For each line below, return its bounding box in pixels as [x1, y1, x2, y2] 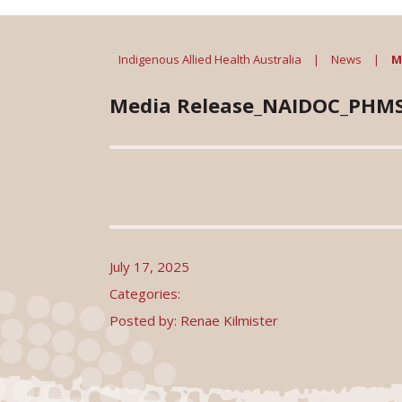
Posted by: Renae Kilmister [109, 310, 278, 329]
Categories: [109, 284, 180, 302]
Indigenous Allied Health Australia [118, 51, 301, 68]
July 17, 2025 [109, 257, 189, 275]
